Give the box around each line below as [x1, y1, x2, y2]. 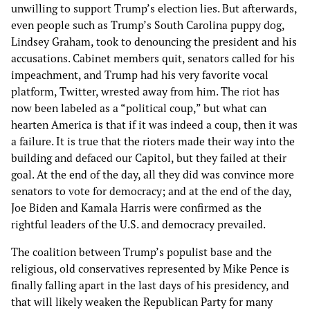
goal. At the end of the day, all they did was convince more [11, 167, 294, 182]
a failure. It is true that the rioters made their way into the [11, 134, 295, 149]
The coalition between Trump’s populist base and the [11, 245, 272, 259]
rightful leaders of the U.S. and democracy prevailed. [11, 217, 271, 232]
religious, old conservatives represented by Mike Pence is [11, 262, 289, 276]
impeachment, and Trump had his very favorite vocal [11, 68, 268, 82]
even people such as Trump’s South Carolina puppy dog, [11, 18, 284, 33]
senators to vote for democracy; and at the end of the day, [11, 184, 291, 199]
